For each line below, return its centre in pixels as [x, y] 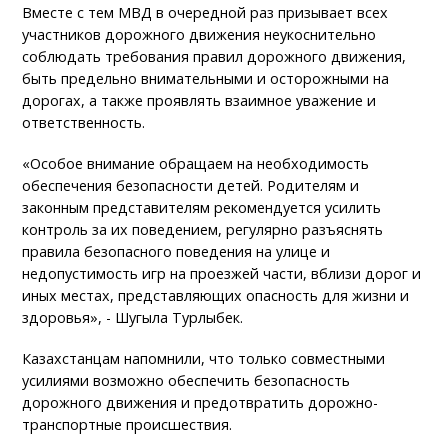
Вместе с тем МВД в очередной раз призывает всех [205, 13]
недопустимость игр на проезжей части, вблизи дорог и [222, 274]
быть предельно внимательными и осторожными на [206, 79]
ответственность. [84, 123]
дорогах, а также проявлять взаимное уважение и [199, 101]
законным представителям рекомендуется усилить [202, 208]
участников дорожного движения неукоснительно [199, 35]
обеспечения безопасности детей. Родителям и [191, 186]
